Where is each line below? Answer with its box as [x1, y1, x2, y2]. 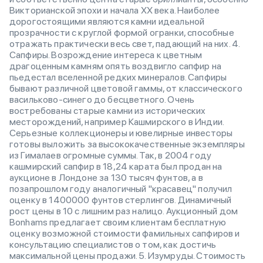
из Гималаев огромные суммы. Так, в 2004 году [9, 150, 212, 161]
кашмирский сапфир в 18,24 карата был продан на [9, 161, 222, 172]
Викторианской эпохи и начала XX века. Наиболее [9, 5, 220, 16]
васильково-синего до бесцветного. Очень [9, 94, 195, 105]
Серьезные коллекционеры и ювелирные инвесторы [9, 127, 233, 139]
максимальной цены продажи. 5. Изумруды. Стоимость [9, 250, 245, 261]
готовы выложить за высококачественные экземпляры [9, 139, 245, 150]
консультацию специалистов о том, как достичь [9, 239, 217, 250]
